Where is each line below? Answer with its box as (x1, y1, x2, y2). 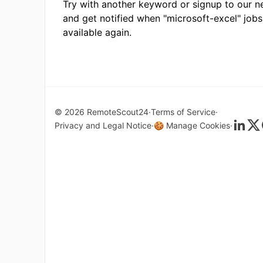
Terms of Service (151, 107, 215, 117)
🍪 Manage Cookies (154, 120, 230, 130)
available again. (62, 26, 131, 38)
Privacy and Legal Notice (55, 120, 151, 130)
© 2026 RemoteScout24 (55, 107, 149, 117)
